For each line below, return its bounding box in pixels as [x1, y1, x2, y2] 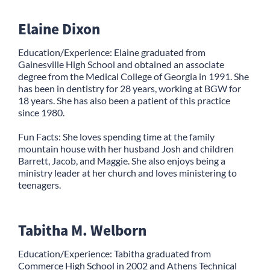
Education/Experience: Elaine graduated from [18, 46, 206, 58]
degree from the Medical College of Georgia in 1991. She [18, 70, 249, 82]
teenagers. [18, 178, 61, 190]
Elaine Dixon [18, 18, 100, 39]
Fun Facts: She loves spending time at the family [18, 130, 215, 142]
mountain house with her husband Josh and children [18, 142, 234, 154]
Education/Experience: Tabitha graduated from [18, 247, 211, 259]
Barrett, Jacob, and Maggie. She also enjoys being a [18, 154, 225, 166]
